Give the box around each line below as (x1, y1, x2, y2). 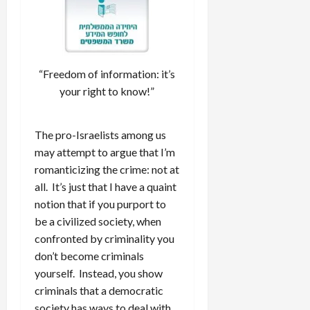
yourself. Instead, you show (35, 266, 163, 280)
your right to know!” (60, 84, 155, 98)
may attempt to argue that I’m (35, 145, 175, 158)
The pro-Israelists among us (35, 127, 166, 141)
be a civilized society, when (35, 214, 161, 228)
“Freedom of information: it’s (39, 66, 176, 80)
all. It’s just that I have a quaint (35, 179, 176, 193)
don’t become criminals (35, 248, 144, 262)
